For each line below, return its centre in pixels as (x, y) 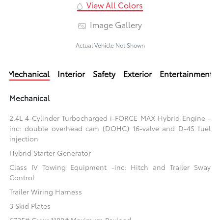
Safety (104, 74)
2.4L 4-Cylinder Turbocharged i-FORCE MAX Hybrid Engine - (110, 118)
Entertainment (186, 74)
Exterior (137, 74)
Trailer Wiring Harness (46, 192)
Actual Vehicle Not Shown (110, 45)
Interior (71, 74)
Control (22, 178)
